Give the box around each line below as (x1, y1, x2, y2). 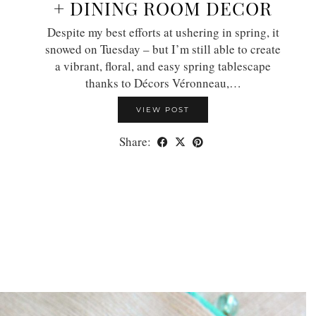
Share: (119, 133, 154, 150)
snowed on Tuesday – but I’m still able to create (45, 40, 281, 57)
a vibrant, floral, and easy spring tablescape (55, 57, 271, 74)
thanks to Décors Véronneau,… (85, 74, 241, 91)
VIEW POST (136, 104, 190, 114)
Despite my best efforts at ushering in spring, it (47, 23, 279, 40)
